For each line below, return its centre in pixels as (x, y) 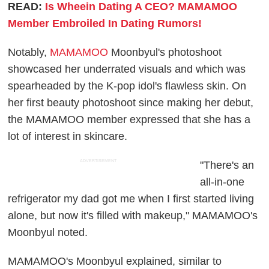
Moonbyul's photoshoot (165, 52)
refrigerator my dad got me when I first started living (131, 198)
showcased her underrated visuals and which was (127, 69)
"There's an (227, 165)
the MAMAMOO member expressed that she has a (129, 119)
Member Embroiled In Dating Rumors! (105, 23)
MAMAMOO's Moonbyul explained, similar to (115, 261)
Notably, (29, 52)
